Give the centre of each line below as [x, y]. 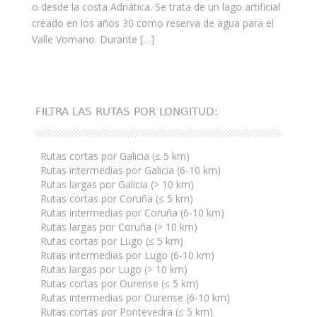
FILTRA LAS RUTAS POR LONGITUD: [127, 112]
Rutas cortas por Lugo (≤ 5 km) [112, 241]
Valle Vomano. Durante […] [93, 40]
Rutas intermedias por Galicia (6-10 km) [131, 171]
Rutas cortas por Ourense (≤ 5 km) [120, 284]
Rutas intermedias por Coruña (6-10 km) [132, 213]
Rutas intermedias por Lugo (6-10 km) [127, 255]
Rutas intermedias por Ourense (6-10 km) [135, 298]
